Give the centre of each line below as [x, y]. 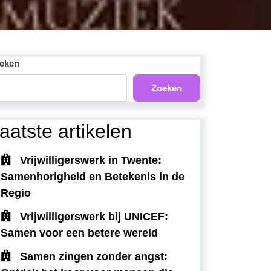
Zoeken [167, 88]
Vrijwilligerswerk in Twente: [91, 161]
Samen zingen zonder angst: [94, 257]
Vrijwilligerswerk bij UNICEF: [94, 217]
